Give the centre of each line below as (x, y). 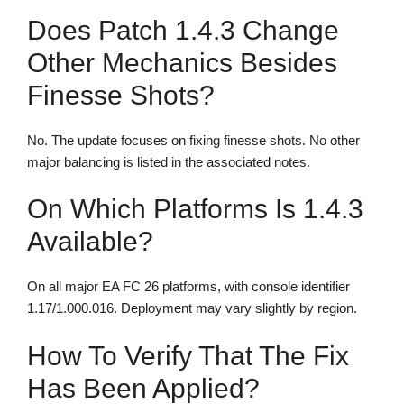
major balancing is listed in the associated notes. (169, 161)
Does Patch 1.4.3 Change (183, 30)
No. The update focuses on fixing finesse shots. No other (193, 140)
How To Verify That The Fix (188, 355)
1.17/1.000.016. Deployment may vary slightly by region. (192, 308)
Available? (90, 242)
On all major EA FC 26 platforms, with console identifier (188, 287)
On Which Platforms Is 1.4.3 (195, 209)
